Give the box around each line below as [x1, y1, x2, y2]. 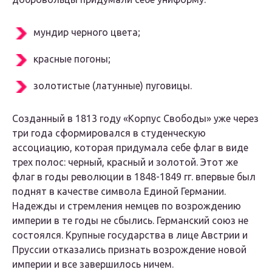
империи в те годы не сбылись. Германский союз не [12, 215, 248, 226]
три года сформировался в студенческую [12, 127, 206, 139]
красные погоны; [33, 53, 110, 65]
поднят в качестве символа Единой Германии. [12, 186, 226, 197]
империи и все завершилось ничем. [12, 259, 174, 270]
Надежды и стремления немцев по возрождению [12, 200, 241, 212]
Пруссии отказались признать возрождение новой [12, 244, 246, 256]
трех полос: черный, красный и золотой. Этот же [12, 157, 238, 168]
